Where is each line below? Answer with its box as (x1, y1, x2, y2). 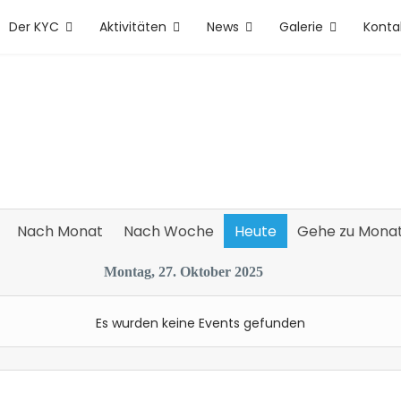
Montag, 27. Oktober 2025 (104, 264, 264, 279)
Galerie (279, 18, 323, 36)
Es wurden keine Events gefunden (96, 314, 305, 332)
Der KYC (9, 18, 59, 36)
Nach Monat (16, 221, 103, 242)
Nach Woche (123, 221, 214, 242)
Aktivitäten (99, 18, 166, 36)
